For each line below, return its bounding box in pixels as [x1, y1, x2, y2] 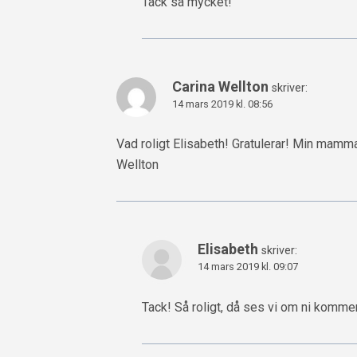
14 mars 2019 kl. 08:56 [172, 98, 273, 111]
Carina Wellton [172, 78, 269, 96]
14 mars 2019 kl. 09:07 [198, 261, 298, 273]
